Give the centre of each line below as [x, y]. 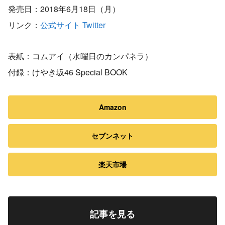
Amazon [113, 107]
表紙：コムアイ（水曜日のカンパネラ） [80, 56]
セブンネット [113, 136]
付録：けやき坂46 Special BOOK [68, 72]
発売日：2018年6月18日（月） [64, 9]
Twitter [94, 25]
